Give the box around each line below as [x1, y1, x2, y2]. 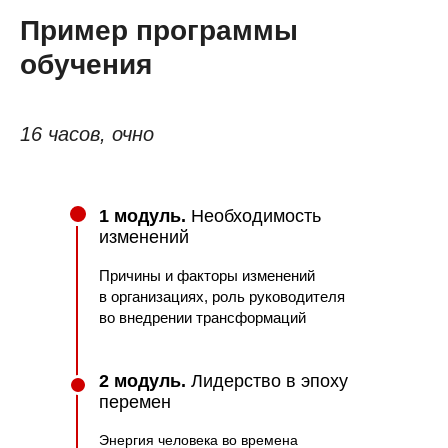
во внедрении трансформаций [99, 309, 306, 327]
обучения [20, 49, 152, 81]
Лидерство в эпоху [191, 371, 348, 392]
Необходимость [191, 206, 321, 227]
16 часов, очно [20, 123, 154, 146]
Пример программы [20, 15, 298, 47]
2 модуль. [99, 371, 191, 392]
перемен [99, 392, 171, 413]
